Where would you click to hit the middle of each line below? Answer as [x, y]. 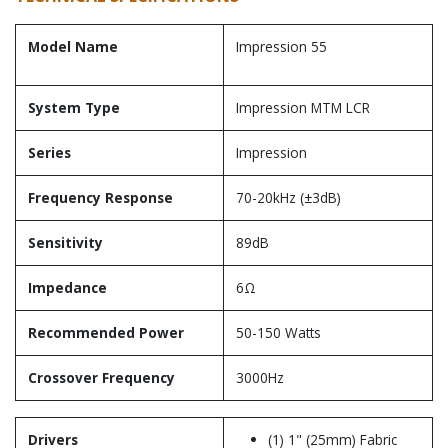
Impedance [67, 287]
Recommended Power [106, 332]
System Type [74, 107]
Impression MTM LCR [303, 107]
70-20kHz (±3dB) [288, 197]
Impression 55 [281, 46]
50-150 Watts [278, 332]
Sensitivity [65, 242]
